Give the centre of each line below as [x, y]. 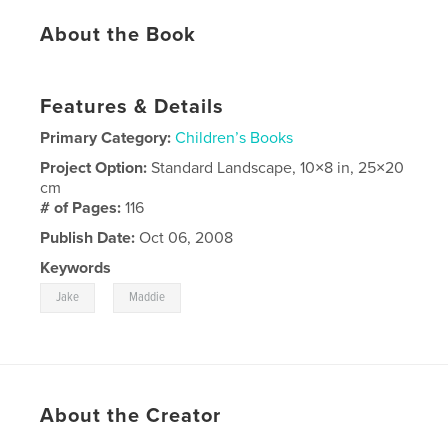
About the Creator [131, 415]
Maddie [147, 297]
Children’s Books [234, 137]
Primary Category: [106, 137]
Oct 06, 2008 [184, 237]
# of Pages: [83, 207]
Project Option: [96, 167]
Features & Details [132, 106]
